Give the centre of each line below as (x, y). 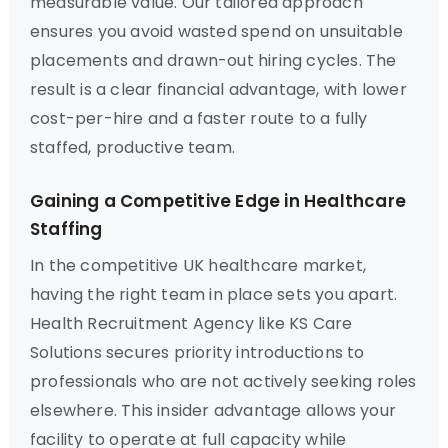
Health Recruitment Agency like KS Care (191, 323)
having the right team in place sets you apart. (214, 294)
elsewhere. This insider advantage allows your (213, 410)
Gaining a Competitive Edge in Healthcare (218, 201)
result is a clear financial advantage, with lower (218, 89)
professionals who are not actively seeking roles (223, 381)
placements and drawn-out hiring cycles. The (213, 60)
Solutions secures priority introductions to (197, 352)
